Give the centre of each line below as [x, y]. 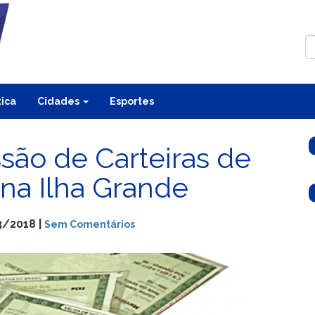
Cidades [59, 101]
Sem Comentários [90, 224]
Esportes [132, 101]
